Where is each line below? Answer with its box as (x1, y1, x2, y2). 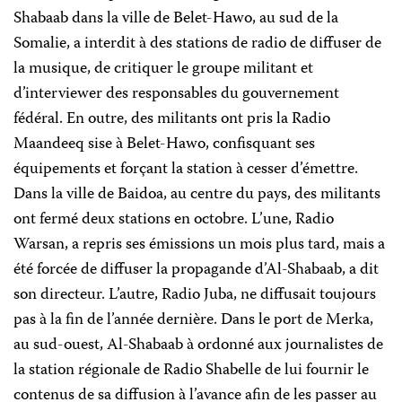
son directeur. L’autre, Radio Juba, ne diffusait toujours (13, 282, 376, 309)
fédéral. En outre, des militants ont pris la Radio (13, 106, 330, 133)
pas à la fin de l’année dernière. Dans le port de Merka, (13, 307, 373, 334)
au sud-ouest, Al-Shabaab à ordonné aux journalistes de (13, 332, 383, 359)
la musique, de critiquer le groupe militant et (13, 56, 313, 83)
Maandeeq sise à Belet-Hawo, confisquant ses (13, 131, 315, 158)
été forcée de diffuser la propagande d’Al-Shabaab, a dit (13, 257, 379, 284)
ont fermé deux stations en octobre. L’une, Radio (13, 206, 334, 233)
